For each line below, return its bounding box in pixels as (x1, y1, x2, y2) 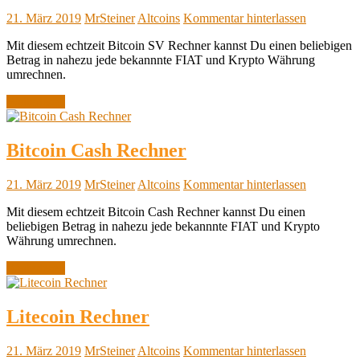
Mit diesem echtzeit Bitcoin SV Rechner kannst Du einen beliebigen (6, 39, 352, 53)
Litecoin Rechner (6, 305, 149, 327)
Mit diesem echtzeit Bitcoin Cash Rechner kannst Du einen (6, 204, 305, 219)
